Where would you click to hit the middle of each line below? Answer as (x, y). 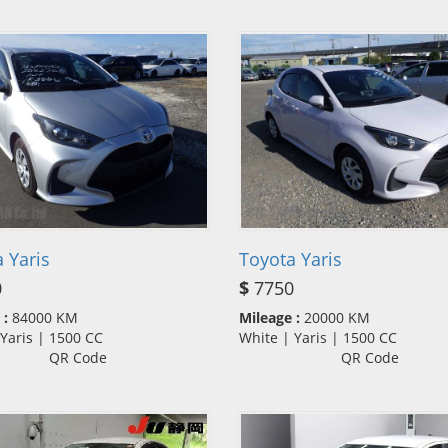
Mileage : (269, 317)
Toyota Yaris (290, 258)
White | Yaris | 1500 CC (324, 337)
